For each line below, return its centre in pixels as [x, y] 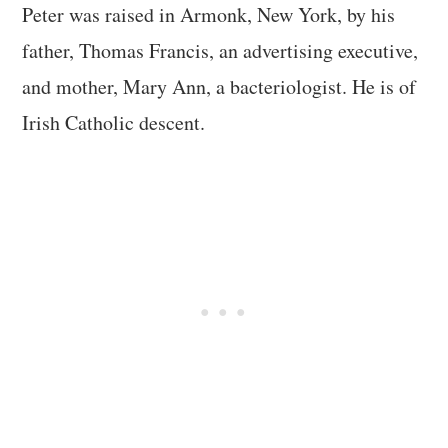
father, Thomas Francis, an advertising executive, [220, 50]
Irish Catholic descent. [114, 122]
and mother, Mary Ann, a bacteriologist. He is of [219, 86]
